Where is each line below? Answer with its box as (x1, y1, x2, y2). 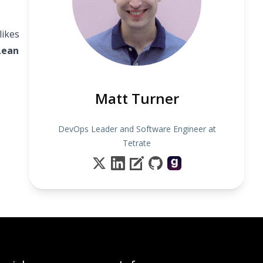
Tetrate (123, 137, 151, 149)
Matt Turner (95, 89, 179, 108)
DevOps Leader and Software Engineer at (58, 123, 216, 134)
